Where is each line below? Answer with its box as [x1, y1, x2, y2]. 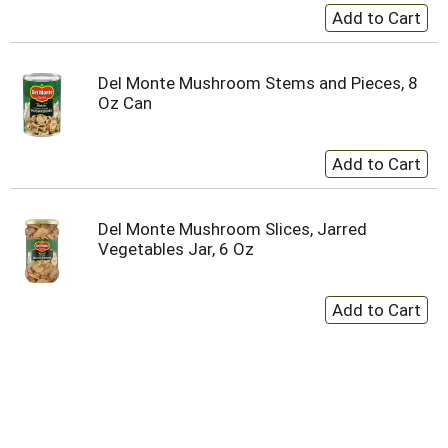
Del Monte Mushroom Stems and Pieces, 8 [98, 72, 418, 93]
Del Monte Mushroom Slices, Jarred [98, 218, 367, 239]
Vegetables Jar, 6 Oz [98, 238, 254, 259]
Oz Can [98, 92, 152, 113]
